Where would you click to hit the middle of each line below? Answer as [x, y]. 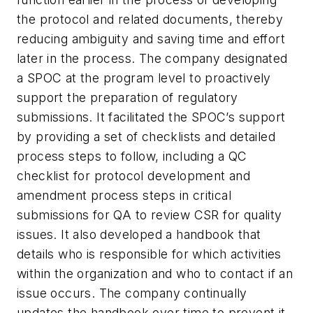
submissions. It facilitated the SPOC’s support [151, 117]
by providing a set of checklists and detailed [146, 137]
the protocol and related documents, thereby [150, 20]
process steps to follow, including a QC [132, 156]
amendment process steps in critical [124, 196]
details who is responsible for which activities [149, 254]
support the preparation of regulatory [128, 98]
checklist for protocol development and [134, 176]
